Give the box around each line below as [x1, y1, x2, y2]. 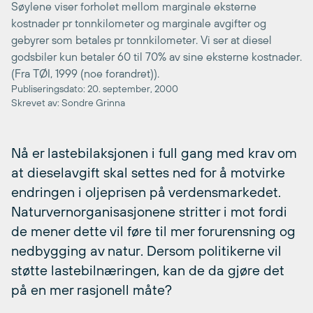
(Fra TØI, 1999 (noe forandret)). [11, 66, 159, 80]
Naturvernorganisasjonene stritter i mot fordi [11, 203, 287, 219]
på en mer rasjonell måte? [11, 281, 172, 298]
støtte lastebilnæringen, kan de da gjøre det [11, 261, 284, 278]
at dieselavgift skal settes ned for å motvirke [11, 163, 285, 180]
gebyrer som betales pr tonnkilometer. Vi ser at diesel [11, 33, 272, 46]
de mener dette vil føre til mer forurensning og [11, 222, 296, 239]
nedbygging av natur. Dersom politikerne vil [11, 242, 282, 259]
